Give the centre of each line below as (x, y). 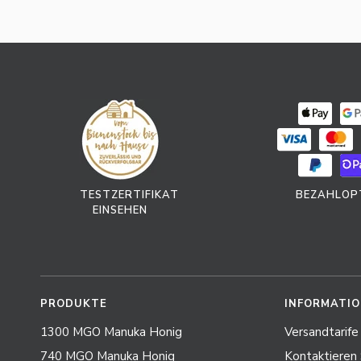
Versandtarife (322, 332)
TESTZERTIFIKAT (129, 195)
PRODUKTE (74, 303)
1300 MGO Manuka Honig (111, 332)
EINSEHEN (120, 210)
